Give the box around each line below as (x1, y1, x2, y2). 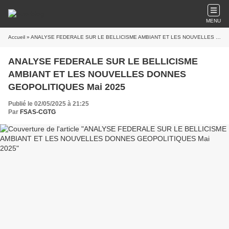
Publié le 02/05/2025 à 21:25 (8, 100, 89, 107)
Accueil (8, 34, 25, 40)
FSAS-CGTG (20, 108, 56, 116)
